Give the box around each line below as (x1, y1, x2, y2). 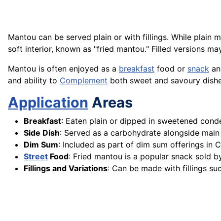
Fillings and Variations (24, 163, 108, 174)
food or (154, 64, 187, 74)
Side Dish (24, 128, 60, 138)
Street (24, 151, 48, 162)
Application (8, 94, 88, 111)
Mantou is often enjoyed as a (8, 64, 119, 74)
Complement (60, 75, 108, 86)
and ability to (8, 75, 60, 86)
